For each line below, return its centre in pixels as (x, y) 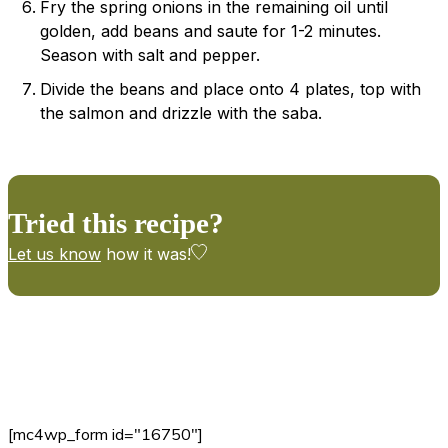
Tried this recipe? (116, 222)
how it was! (146, 253)
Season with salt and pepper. (150, 54)
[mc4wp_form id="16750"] (105, 433)
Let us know (54, 253)
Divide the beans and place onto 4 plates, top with (230, 88)
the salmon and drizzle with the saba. (181, 112)
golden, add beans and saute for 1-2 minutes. (210, 30)
